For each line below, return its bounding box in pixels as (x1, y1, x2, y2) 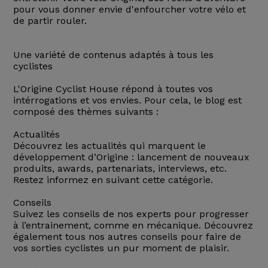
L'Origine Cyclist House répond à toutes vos (13, 83, 213, 95)
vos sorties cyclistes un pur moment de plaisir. (13, 242, 229, 254)
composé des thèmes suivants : (13, 106, 159, 118)
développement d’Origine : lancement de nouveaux (13, 151, 249, 163)
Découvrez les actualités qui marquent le (13, 140, 206, 152)
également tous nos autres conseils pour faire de (13, 231, 241, 243)
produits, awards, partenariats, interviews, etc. (13, 163, 227, 175)
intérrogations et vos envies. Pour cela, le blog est (13, 95, 242, 106)
